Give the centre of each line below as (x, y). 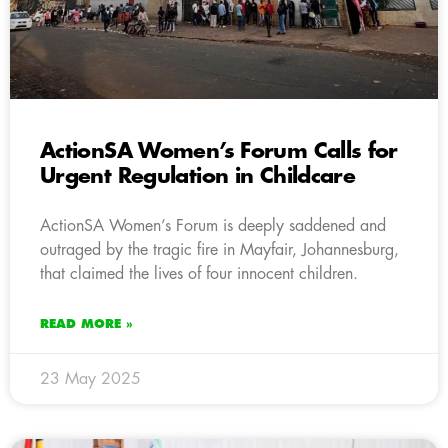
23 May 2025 (90, 378)
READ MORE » (86, 323)
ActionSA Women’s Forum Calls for (219, 151)
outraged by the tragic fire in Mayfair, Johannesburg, (219, 249)
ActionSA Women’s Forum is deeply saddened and (213, 225)
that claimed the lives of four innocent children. (199, 273)
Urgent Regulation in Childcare (198, 176)
